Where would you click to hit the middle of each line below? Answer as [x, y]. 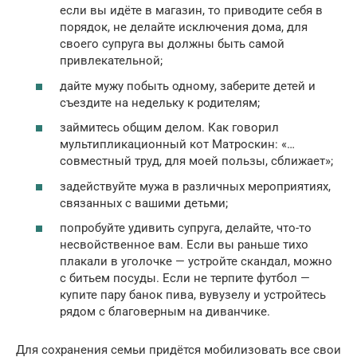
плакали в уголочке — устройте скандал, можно [196, 262]
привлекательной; [111, 61]
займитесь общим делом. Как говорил [169, 128]
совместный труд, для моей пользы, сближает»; [196, 161]
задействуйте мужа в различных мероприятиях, [195, 186]
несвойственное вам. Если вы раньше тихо [184, 245]
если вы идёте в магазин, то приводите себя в [191, 11]
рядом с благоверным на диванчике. [165, 312]
